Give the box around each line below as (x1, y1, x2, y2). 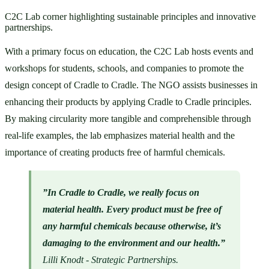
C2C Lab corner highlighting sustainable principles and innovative (5, 11, 256, 22)
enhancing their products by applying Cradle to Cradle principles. (5, 97, 252, 107)
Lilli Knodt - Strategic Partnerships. (43, 254, 179, 265)
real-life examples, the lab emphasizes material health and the (5, 130, 235, 141)
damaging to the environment (43, 237, 158, 248)
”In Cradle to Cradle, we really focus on (43, 187, 200, 198)
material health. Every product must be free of (43, 204, 222, 214)
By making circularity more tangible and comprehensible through (5, 113, 251, 124)
